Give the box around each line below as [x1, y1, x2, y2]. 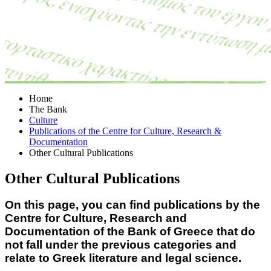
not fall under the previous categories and [5, 238, 237, 252]
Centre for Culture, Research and [5, 212, 187, 225]
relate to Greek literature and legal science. [5, 252, 241, 265]
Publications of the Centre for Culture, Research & [29, 125, 221, 136]
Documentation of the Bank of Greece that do [5, 225, 255, 238]
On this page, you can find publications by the [5, 198, 260, 212]
